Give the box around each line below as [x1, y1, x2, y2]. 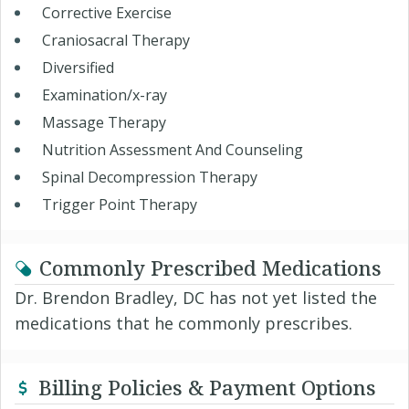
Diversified [42, 57, 114, 78]
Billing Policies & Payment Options [38, 372, 376, 401]
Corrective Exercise [42, 2, 172, 23]
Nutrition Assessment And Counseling [42, 139, 303, 160]
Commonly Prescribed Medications [39, 253, 382, 281]
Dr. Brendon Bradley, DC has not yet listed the [15, 286, 377, 309]
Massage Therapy [42, 111, 166, 132]
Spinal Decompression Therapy [42, 166, 257, 187]
